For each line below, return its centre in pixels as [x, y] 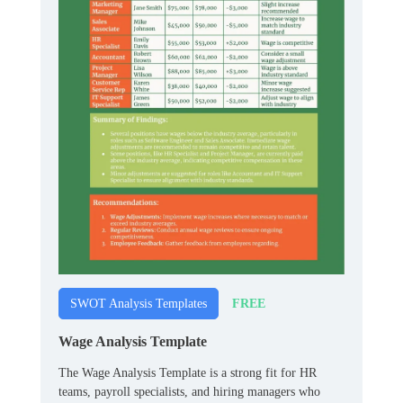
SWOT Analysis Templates [139, 304]
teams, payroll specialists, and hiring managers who [189, 392]
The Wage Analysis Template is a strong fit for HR [188, 373]
